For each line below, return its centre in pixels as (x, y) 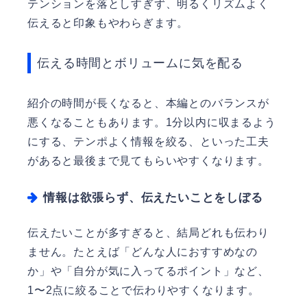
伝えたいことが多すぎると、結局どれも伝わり (148, 232)
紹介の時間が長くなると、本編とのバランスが (148, 103)
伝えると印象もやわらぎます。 (108, 23)
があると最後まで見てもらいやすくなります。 (148, 160)
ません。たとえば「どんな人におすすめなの (143, 251)
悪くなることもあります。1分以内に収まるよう (152, 122)
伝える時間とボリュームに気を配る (140, 63)
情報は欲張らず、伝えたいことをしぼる (153, 197)
